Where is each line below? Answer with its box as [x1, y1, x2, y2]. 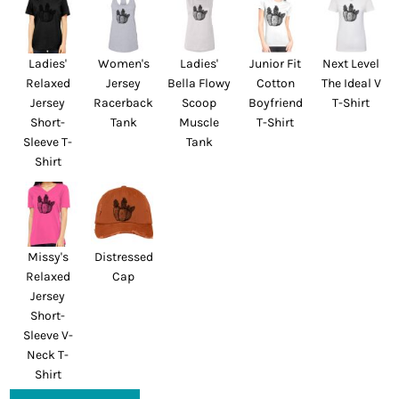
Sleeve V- [22, 327, 73, 343]
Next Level [322, 55, 380, 71]
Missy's [27, 248, 69, 265]
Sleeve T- [23, 134, 73, 150]
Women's [97, 55, 150, 71]
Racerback [94, 94, 154, 110]
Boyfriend [248, 94, 303, 110]
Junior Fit [249, 55, 302, 71]
